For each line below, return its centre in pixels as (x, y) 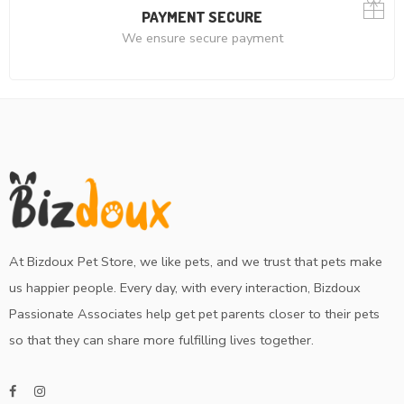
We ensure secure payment (202, 38)
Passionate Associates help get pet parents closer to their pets (194, 313)
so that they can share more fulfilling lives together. (161, 340)
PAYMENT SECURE (202, 17)
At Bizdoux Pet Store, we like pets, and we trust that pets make (196, 261)
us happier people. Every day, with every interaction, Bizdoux (185, 287)
